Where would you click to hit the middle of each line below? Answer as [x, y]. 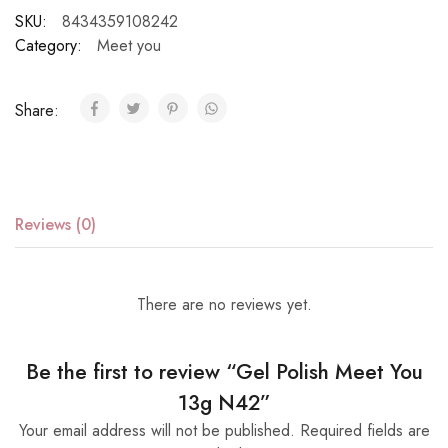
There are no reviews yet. [224, 304]
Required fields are [364, 430]
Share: [39, 110]
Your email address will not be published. [156, 430]
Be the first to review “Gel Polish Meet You [224, 372]
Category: [48, 45]
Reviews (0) [55, 224]
